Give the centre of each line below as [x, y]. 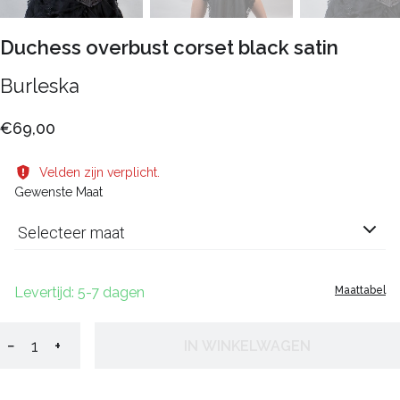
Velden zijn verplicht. [100, 172]
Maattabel [360, 291]
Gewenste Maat [58, 192]
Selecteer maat [71, 233]
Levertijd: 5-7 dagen [79, 293]
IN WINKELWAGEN [247, 346]
